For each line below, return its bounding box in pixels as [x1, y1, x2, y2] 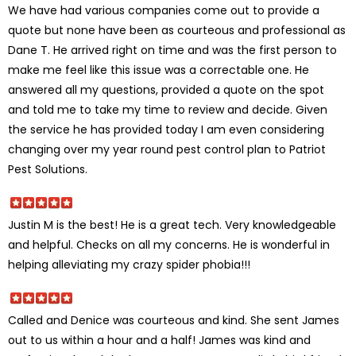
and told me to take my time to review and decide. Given [8, 101, 327, 118]
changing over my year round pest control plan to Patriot [8, 141, 326, 157]
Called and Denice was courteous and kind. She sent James [8, 311, 339, 328]
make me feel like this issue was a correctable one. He [8, 61, 309, 78]
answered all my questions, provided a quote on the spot [8, 81, 324, 98]
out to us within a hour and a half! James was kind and [8, 331, 311, 348]
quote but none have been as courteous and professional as [8, 21, 346, 38]
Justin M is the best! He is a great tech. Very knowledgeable [8, 216, 336, 233]
